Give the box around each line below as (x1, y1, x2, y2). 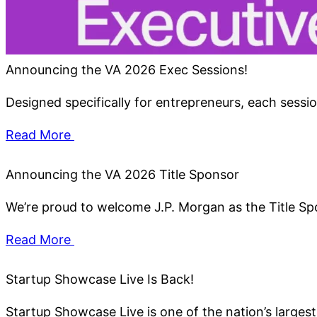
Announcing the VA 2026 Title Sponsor (6, 167, 239, 183)
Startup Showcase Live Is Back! (6, 272, 194, 287)
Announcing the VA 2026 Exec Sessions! (6, 62, 248, 78)
